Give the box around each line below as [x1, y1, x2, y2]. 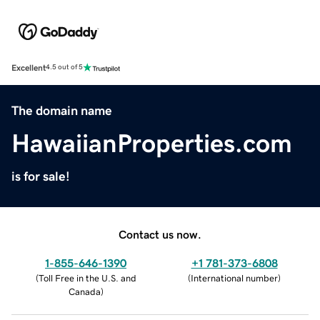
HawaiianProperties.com [11, 130, 292, 156]
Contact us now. [119, 228, 201, 240]
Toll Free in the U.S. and [38, 273, 136, 283]
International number [191, 273, 278, 283]
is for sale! [11, 169, 70, 183]
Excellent [11, 63, 46, 72]
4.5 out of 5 [46, 64, 83, 71]
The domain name [11, 104, 112, 117]
